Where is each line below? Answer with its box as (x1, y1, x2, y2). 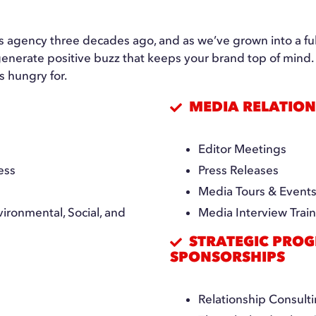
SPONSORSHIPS (170, 248, 286, 265)
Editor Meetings (198, 142, 287, 156)
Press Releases (198, 163, 279, 177)
